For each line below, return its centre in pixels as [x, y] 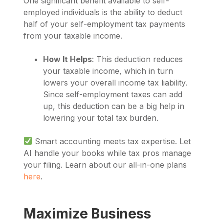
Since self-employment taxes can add [113, 94]
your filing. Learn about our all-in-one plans [105, 164]
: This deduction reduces [137, 59]
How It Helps [67, 59]
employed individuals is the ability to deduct [103, 12]
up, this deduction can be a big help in [114, 106]
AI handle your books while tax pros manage [107, 153]
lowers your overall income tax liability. [115, 82]
